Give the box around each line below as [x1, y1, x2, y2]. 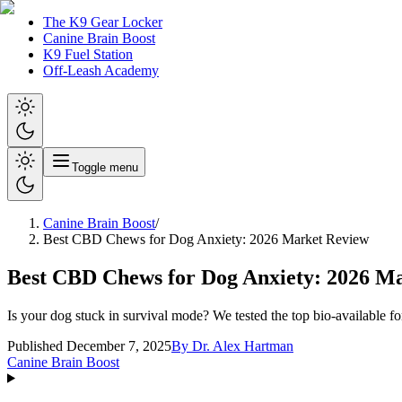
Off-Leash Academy [43, 63, 159, 78]
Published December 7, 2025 [7, 337, 171, 354]
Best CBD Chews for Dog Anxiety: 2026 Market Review [43, 232, 370, 247]
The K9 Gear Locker [43, 14, 162, 30]
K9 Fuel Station [43, 47, 133, 62]
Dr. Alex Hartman [192, 337, 293, 354]
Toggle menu [72, 161, 138, 174]
